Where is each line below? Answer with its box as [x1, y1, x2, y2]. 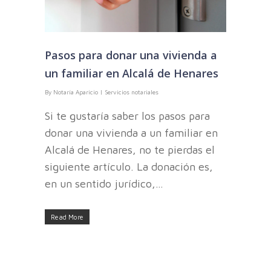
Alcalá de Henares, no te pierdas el [45, 143, 215, 156]
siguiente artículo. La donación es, [45, 160, 213, 173]
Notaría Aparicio [53, 88, 98, 96]
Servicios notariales [105, 88, 158, 96]
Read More [51, 212, 83, 221]
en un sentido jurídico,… [45, 177, 163, 190]
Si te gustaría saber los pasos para [45, 109, 210, 122]
